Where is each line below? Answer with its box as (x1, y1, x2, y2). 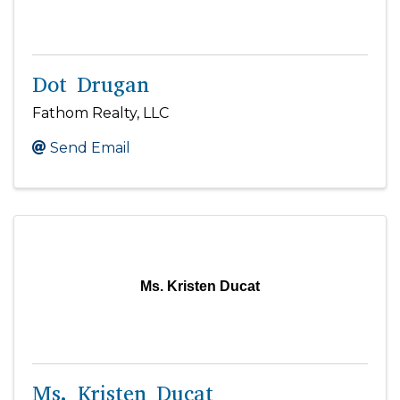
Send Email (50, 138, 130, 156)
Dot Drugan (32, 71, 149, 100)
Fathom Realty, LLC (32, 104, 169, 121)
